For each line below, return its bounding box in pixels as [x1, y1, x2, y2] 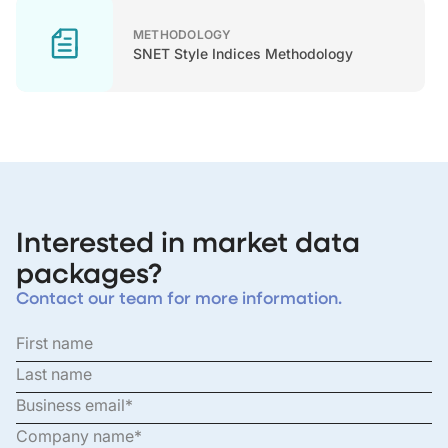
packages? [16, 253, 162, 291]
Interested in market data [16, 222, 360, 260]
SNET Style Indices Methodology [133, 45, 353, 62]
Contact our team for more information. [16, 286, 342, 309]
